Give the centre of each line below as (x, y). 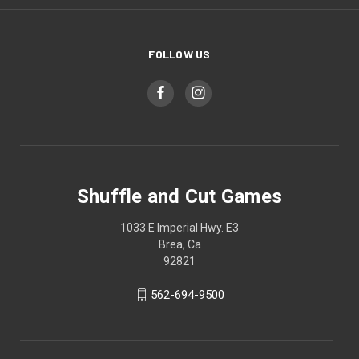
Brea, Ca (179, 244)
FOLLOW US (179, 54)
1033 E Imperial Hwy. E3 (179, 227)
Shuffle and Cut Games (179, 196)
